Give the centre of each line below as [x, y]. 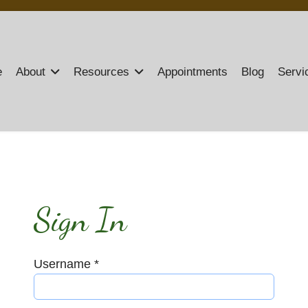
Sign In [80, 220]
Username [62, 264]
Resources [101, 71]
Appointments [192, 71]
